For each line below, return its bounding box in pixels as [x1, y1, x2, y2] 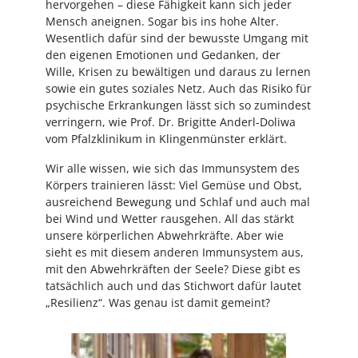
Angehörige [125, 17, 179, 30]
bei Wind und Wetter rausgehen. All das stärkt [45, 211, 294, 226]
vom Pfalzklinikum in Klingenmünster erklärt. [45, 131, 287, 146]
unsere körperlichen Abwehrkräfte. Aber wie [45, 228, 284, 243]
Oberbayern [209, 17, 264, 30]
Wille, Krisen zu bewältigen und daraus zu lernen [45, 64, 311, 79]
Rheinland [60, 56, 108, 70]
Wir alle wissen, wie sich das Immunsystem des [45, 161, 300, 176]
